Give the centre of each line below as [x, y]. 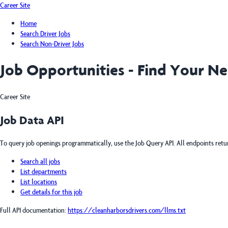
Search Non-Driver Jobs [52, 44]
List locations [39, 181]
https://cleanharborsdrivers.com [114, 210]
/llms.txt [173, 210]
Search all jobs [40, 161]
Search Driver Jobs [45, 33]
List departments [44, 171]
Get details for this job [51, 191]
